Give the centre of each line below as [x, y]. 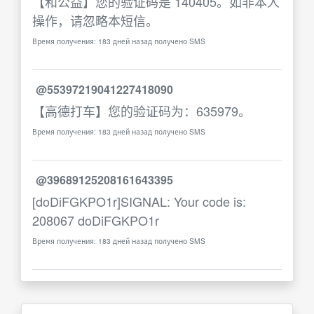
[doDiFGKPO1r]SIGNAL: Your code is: [139, 201]
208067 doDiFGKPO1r [96, 220]
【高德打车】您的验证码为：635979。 [142, 111]
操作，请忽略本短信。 [95, 20]
